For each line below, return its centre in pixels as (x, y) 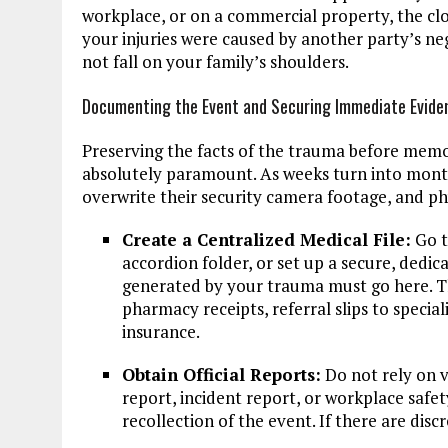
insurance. (161, 331)
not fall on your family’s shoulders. (215, 61)
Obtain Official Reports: (221, 374)
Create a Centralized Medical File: (266, 239)
